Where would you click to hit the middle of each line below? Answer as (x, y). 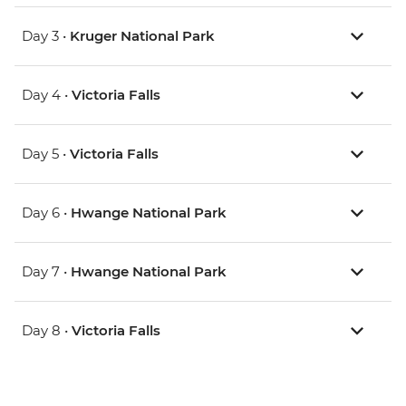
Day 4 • (47, 95)
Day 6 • (46, 213)
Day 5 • (46, 154)
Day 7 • (46, 272)
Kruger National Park (142, 36)
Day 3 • (46, 36)
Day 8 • (47, 331)
